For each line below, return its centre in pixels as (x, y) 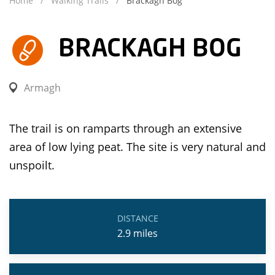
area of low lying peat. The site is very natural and (137, 147)
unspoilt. (32, 165)
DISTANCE (137, 218)
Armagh (42, 88)
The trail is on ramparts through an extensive (126, 128)
